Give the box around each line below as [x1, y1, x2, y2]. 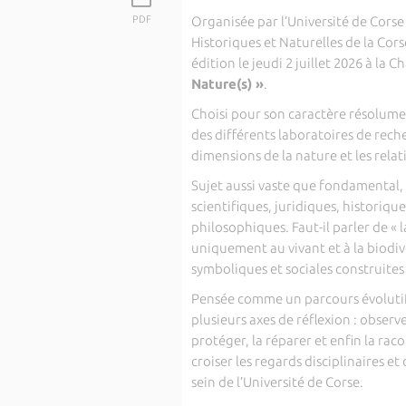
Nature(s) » [190, 76, 264, 92]
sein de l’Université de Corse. [190, 374, 363, 390]
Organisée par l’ [190, 14, 287, 29]
